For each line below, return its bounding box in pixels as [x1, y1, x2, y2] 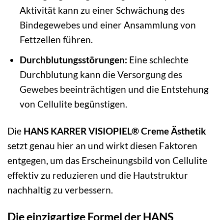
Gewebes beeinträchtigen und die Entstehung [19, 83, 209, 95]
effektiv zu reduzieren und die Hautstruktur [7, 169, 188, 181]
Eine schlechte [127, 54, 189, 66]
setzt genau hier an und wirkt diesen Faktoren [7, 140, 197, 151]
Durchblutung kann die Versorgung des [19, 69, 182, 81]
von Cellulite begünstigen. [19, 98, 127, 110]
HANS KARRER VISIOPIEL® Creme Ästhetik [24, 125, 206, 137]
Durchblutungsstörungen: [19, 54, 127, 66]
